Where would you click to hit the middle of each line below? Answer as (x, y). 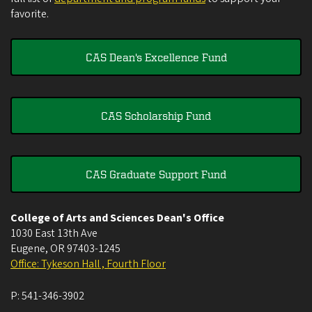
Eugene (28, 248)
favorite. (30, 14)
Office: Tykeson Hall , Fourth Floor (88, 264)
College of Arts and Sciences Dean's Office (117, 218)
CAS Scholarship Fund (156, 115)
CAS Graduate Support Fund (156, 174)
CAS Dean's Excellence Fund (156, 57)
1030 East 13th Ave (54, 233)
